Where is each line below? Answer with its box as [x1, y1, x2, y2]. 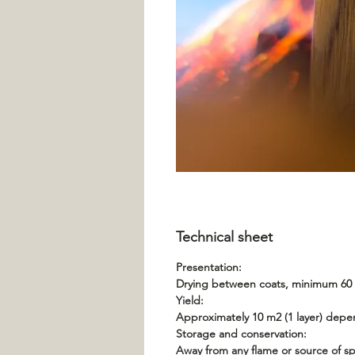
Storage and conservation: [176, 326, 307, 341]
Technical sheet [176, 228, 273, 246]
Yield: [176, 293, 204, 307]
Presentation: [176, 260, 242, 274]
